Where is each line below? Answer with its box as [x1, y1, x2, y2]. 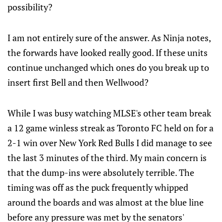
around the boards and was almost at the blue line [7, 196, 204, 208]
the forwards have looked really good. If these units [7, 47, 208, 58]
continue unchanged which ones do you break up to [7, 61, 209, 73]
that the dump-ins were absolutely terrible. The [7, 166, 194, 178]
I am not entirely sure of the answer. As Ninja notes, [7, 32, 211, 44]
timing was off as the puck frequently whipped [7, 181, 188, 193]
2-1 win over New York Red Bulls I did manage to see [7, 137, 212, 149]
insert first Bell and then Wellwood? [7, 76, 149, 88]
